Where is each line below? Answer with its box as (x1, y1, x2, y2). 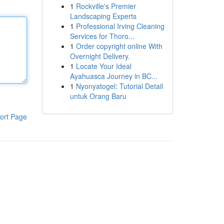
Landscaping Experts (69, 11, 136, 21)
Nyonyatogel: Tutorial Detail (75, 81, 163, 91)
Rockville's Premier (75, 1, 136, 11)
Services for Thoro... (69, 31, 134, 41)
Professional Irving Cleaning (75, 21, 164, 31)
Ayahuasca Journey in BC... (69, 71, 157, 81)
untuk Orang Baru (69, 91, 126, 101)
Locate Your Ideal (75, 61, 131, 71)
